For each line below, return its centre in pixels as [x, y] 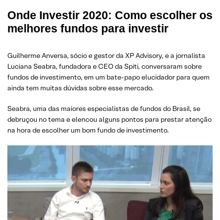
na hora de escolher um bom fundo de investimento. [88, 130]
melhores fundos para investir [88, 28]
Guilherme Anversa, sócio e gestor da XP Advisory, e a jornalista [106, 55]
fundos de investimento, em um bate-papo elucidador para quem [109, 77]
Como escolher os [164, 15]
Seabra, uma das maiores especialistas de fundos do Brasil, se [104, 109]
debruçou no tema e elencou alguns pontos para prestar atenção [110, 119]
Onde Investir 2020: [61, 15]
